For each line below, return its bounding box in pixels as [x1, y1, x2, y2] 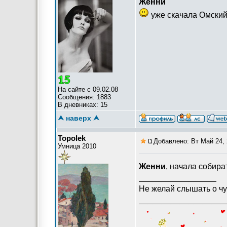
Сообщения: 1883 [58, 93, 111, 101]
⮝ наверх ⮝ [58, 114, 99, 122]
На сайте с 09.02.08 [58, 86, 118, 93]
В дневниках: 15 [58, 101, 107, 108]
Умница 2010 [58, 142, 96, 150]
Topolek [58, 134, 86, 142]
